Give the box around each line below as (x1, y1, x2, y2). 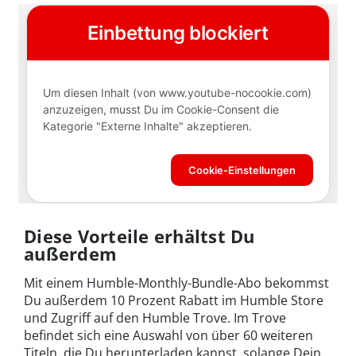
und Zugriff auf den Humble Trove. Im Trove (24, 308, 286, 327)
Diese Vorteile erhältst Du (24, 223, 255, 248)
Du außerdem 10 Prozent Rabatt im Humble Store (24, 291, 323, 309)
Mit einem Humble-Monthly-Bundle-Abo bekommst (24, 273, 329, 292)
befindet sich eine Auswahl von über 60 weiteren (24, 326, 313, 344)
